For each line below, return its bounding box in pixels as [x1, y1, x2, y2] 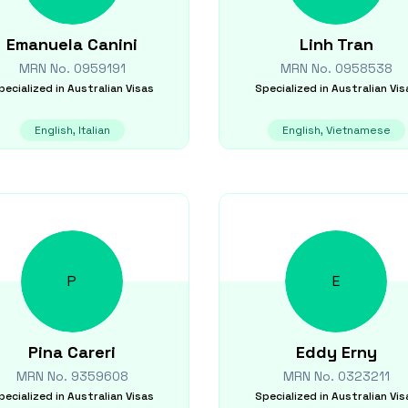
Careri [67, 342, 116, 362]
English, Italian [34, 123, 110, 138]
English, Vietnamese [281, 123, 391, 138]
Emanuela [6, 34, 83, 55]
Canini [87, 34, 138, 55]
